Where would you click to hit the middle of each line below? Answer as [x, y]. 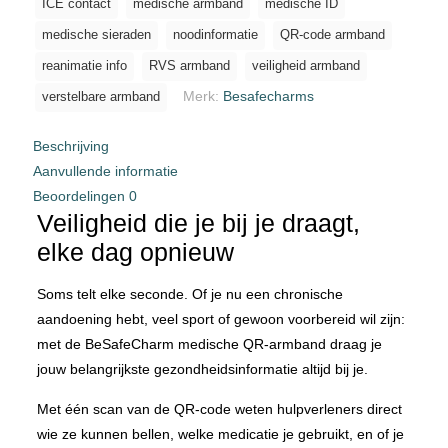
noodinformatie [215, 34]
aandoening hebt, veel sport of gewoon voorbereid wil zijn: [220, 318]
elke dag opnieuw [135, 251]
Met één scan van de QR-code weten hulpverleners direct [219, 408]
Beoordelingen [81, 195]
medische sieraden [96, 34]
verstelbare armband [101, 96]
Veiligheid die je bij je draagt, [198, 222]
